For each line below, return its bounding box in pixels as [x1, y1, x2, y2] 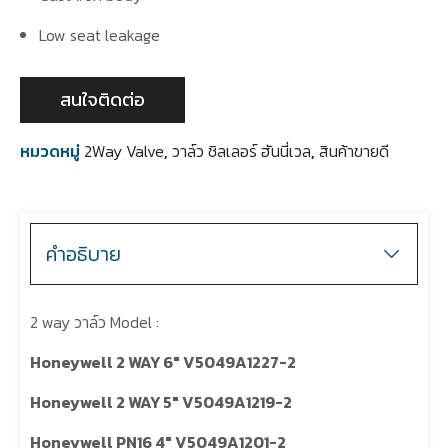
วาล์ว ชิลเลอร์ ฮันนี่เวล [172, 139, 311, 163]
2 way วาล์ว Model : [30, 310, 159, 334]
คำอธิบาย [46, 239, 121, 269]
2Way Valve [84, 139, 164, 163]
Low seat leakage [39, 23, 161, 47]
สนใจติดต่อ [60, 86, 145, 113]
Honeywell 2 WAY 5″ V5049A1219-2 [30, 390, 295, 414]
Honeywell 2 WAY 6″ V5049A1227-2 [30, 350, 296, 374]
